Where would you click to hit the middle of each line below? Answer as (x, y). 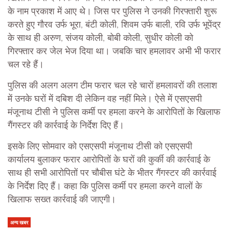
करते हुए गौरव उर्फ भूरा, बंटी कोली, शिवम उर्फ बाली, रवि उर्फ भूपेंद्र (114, 25)
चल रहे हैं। (26, 65)
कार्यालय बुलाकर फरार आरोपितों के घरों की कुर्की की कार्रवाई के (109, 160)
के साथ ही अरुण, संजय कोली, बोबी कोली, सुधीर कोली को (100, 39)
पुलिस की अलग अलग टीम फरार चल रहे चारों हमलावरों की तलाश (112, 86)
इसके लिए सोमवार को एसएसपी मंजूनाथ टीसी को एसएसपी (100, 147)
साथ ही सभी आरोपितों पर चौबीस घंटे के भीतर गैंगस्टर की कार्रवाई (112, 174)
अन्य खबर (19, 223)
